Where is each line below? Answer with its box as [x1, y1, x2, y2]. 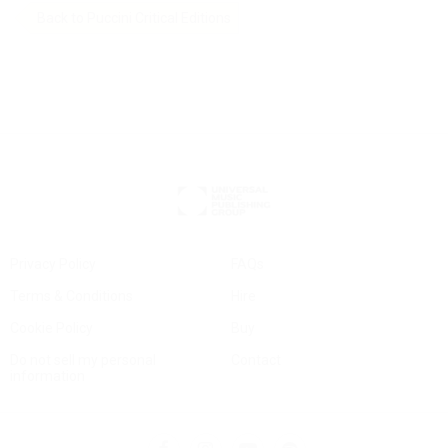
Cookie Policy [10, 320, 93, 337]
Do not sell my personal [10, 352, 156, 369]
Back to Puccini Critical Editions [37, 9, 231, 26]
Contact [231, 352, 281, 369]
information [10, 368, 85, 385]
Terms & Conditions [10, 288, 133, 305]
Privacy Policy [10, 256, 96, 273]
